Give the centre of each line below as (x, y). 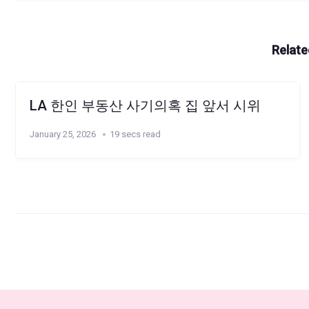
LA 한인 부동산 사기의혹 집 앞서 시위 (145, 105)
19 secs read (135, 134)
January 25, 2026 (63, 134)
